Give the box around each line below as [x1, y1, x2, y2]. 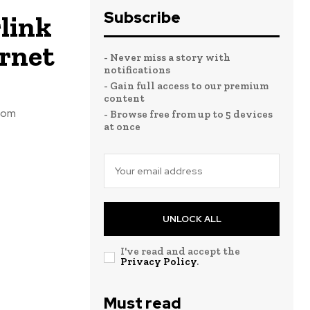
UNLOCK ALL [162, 213, 221, 225]
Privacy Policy [120, 255, 197, 268]
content [104, 92, 145, 104]
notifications [104, 64, 170, 76]
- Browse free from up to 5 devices [104, 108, 273, 120]
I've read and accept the [120, 245, 240, 257]
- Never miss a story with [104, 51, 230, 64]
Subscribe [104, 8, 181, 28]
